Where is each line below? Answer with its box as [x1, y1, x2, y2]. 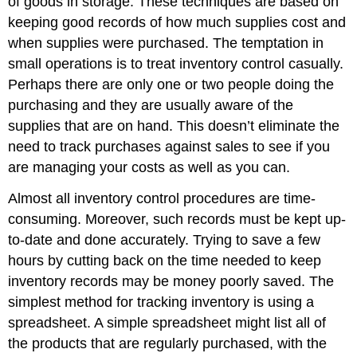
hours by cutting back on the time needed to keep [8, 252, 322, 269]
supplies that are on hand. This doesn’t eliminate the [8, 118, 340, 135]
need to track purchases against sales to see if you [8, 139, 331, 155]
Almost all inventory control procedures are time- [8, 190, 316, 206]
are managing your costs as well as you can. [8, 159, 291, 176]
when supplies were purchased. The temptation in [8, 35, 324, 52]
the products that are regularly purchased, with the [8, 335, 328, 351]
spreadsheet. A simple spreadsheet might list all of [8, 314, 327, 331]
